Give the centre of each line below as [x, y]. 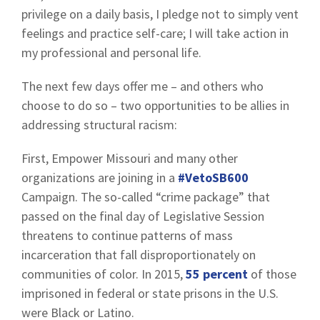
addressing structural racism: [99, 125]
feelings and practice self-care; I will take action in [155, 33]
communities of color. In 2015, [104, 274]
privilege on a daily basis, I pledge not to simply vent [160, 14]
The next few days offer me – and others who [142, 86]
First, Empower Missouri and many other [130, 158]
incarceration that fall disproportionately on [139, 255]
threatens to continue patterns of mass [127, 235]
